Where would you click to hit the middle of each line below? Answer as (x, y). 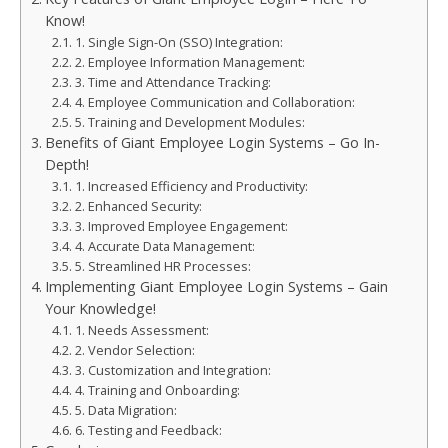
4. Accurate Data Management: (164, 245)
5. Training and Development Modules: (189, 121)
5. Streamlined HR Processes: (162, 265)
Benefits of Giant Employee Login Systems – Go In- (212, 142)
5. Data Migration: (125, 409)
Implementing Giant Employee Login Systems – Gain (216, 286)
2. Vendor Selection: (134, 349)
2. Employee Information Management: (189, 61)
